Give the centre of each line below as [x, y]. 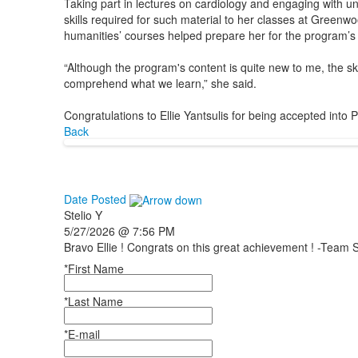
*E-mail [82, 334]
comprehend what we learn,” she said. [161, 83]
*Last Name [93, 302]
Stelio [79, 215]
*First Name [93, 269]
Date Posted [96, 199]
